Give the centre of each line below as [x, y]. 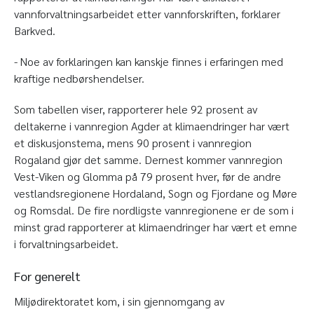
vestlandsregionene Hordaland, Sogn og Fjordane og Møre [156, 193]
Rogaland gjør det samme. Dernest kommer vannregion [148, 159]
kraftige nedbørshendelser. [79, 78]
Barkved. [35, 30]
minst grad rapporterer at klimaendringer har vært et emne [156, 226]
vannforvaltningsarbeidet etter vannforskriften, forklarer [147, 13]
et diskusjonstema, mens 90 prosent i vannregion [133, 142]
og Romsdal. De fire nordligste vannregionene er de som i [154, 210]
